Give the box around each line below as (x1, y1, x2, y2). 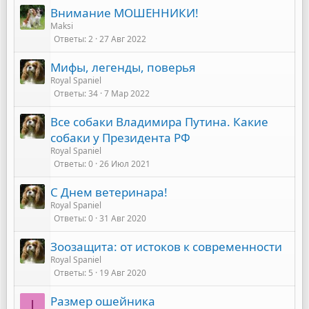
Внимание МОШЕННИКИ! (50, 5, 199, 21)
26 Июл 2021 (99, 158, 150, 170)
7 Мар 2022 (104, 88, 150, 99)
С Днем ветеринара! (50, 184, 168, 200)
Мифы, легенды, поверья (50, 59, 196, 75)
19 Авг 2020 (99, 267, 146, 279)
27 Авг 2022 (99, 33, 146, 45)
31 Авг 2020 (99, 212, 146, 224)
